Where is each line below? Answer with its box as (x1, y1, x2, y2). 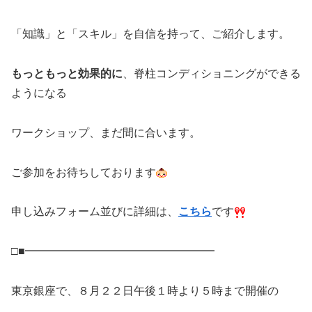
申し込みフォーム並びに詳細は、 (11, 205, 178, 218)
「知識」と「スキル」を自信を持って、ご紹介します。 (11, 28, 290, 40)
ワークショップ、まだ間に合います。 (11, 126, 201, 139)
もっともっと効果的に (11, 68, 123, 79)
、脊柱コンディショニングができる (123, 68, 301, 79)
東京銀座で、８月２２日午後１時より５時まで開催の (11, 284, 279, 297)
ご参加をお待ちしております (11, 166, 156, 178)
